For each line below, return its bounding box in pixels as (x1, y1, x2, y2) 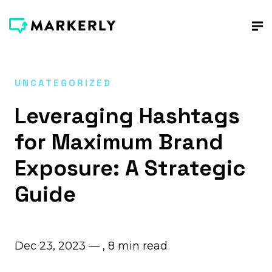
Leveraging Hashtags (15, 102, 240, 130)
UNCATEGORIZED (15, 77, 112, 89)
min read (118, 239, 168, 253)
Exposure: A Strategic (15, 154, 245, 182)
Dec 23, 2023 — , (15, 239, 108, 253)
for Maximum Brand (15, 128, 223, 156)
